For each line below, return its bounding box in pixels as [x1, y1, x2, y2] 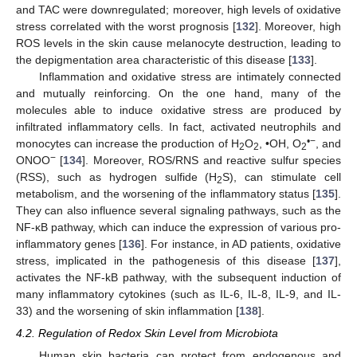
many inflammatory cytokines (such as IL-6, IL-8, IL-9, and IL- [16, 287, 341, 300]
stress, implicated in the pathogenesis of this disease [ [16, 253, 316, 267]
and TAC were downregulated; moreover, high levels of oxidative [16, 2, 341, 16]
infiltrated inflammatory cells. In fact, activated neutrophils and [16, 120, 341, 133]
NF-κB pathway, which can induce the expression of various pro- [16, 220, 341, 233]
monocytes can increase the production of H [16, 136, 239, 150]
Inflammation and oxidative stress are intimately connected [38, 69, 341, 83]
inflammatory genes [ [16, 237, 123, 250]
